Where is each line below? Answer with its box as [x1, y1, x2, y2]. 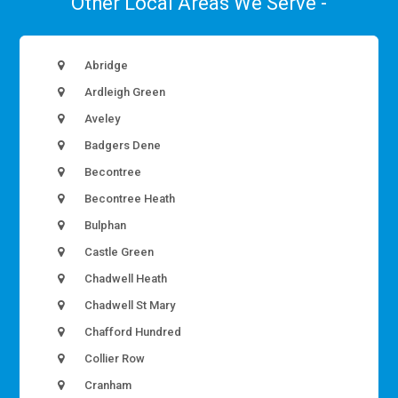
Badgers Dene [82, 139, 162, 153]
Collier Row [82, 352, 146, 366]
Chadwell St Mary [82, 298, 176, 313]
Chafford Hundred [82, 325, 182, 339]
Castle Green [82, 245, 155, 259]
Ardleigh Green [82, 85, 166, 99]
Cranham [82, 378, 132, 393]
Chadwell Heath [82, 272, 168, 286]
